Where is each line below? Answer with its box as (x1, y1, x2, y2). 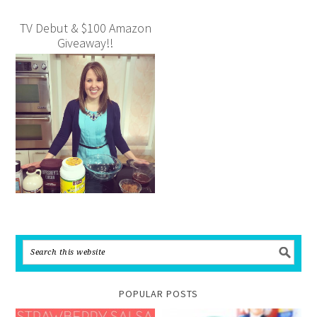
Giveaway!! (57, 35, 114, 52)
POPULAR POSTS (119, 287, 198, 300)
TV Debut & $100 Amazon (19, 20, 151, 37)
